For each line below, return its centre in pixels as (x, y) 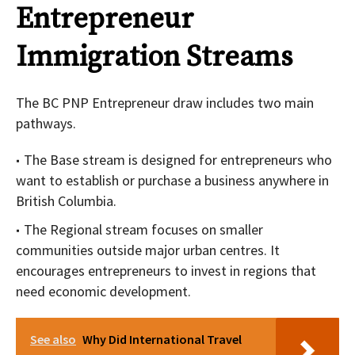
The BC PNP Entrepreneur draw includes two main (165, 103)
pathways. (46, 124)
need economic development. (103, 292)
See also (53, 340)
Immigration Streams (154, 58)
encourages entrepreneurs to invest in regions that (166, 271)
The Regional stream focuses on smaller (143, 230)
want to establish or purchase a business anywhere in (172, 181)
